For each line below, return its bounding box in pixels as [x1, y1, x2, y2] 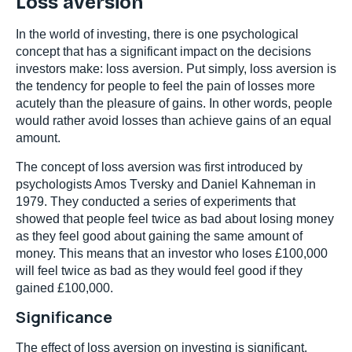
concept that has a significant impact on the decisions [16, 45, 311, 59]
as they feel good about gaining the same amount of [16, 229, 302, 243]
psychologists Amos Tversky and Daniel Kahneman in [16, 177, 316, 191]
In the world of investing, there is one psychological [16, 27, 299, 42]
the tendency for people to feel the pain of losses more [16, 79, 315, 93]
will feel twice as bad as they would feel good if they [16, 263, 302, 277]
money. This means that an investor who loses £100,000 [16, 246, 328, 260]
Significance [16, 306, 112, 328]
